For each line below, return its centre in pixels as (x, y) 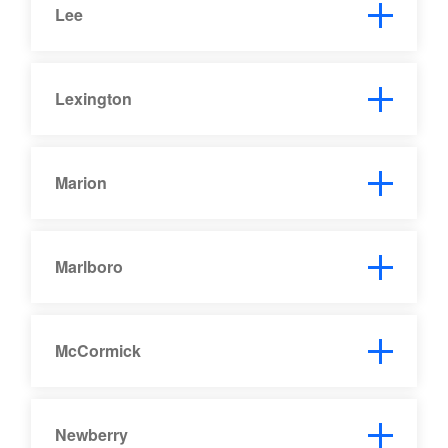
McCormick (98, 350)
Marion (81, 182)
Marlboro (89, 266)
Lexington (94, 98)
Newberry (92, 434)
